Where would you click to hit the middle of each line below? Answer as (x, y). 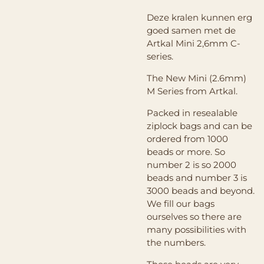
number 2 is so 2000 (192, 164)
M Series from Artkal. (192, 91)
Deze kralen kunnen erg (199, 17)
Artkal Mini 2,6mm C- (194, 43)
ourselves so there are (194, 216)
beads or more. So (186, 151)
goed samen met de (191, 30)
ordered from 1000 (187, 138)
